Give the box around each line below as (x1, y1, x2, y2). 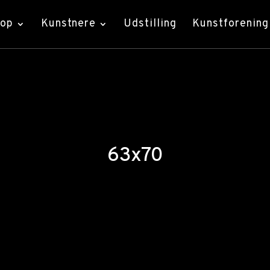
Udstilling (124, 17, 177, 31)
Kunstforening (192, 17, 269, 31)
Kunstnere (41, 17, 96, 31)
